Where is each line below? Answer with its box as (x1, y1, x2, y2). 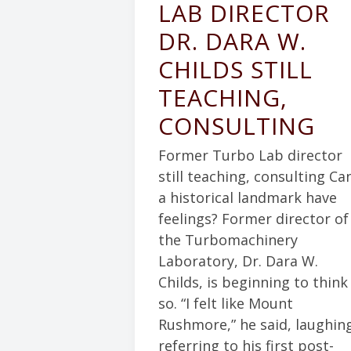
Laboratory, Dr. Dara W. (158, 251, 318, 270)
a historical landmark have (158, 188, 337, 207)
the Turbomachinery (158, 230, 298, 249)
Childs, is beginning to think (158, 273, 348, 291)
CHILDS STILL (158, 52, 313, 85)
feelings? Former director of (158, 209, 349, 228)
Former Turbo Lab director (158, 146, 342, 165)
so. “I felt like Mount (158, 294, 293, 313)
